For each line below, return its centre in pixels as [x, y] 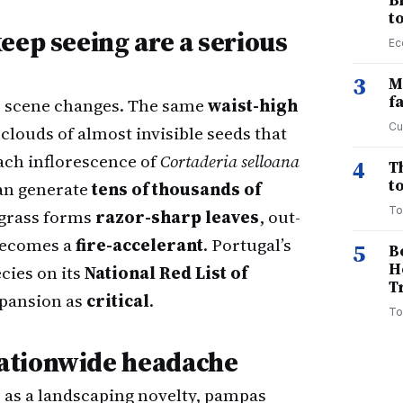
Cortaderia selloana [230, 161]
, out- [280, 217]
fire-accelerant [139, 245]
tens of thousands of [176, 189]
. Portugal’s [247, 245]
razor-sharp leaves [177, 217]
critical [118, 300]
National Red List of [166, 273]
